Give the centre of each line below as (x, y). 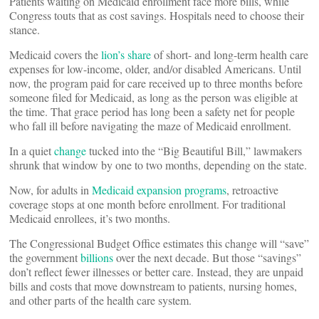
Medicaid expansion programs (159, 190)
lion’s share (126, 54)
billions (97, 257)
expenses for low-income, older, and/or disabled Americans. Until (155, 69)
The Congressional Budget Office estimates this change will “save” (159, 243)
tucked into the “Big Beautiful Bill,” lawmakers (194, 151)
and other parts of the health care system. (100, 300)
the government (45, 257)
